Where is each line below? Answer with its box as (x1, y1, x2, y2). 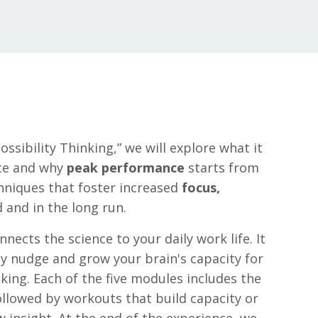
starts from (185, 159, 260, 177)
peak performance (67, 159, 185, 177)
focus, (182, 179, 221, 197)
